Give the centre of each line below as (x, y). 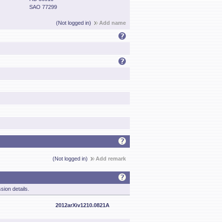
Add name (112, 23)
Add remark (111, 159)
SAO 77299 (43, 7)
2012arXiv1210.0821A (83, 205)
